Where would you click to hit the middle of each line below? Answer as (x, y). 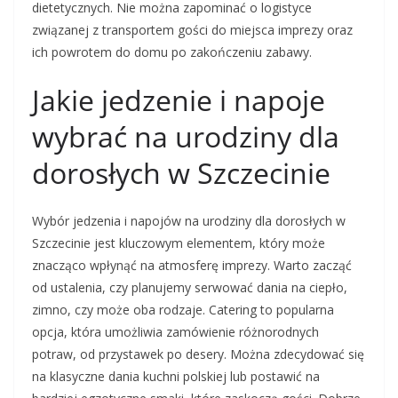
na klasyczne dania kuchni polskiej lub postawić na (176, 377)
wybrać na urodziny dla (186, 137)
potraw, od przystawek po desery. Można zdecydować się (198, 354)
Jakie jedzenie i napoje (179, 100)
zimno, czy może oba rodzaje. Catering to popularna (183, 310)
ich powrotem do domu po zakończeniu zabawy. (172, 52)
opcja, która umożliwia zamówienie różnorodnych (175, 332)
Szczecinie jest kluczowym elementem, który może (179, 243)
